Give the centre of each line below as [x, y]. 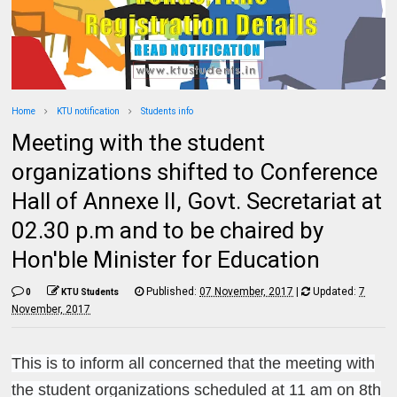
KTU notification [89, 111]
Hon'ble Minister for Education [166, 259]
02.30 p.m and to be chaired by [168, 230]
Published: [172, 291]
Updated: [335, 291]
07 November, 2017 [247, 291]
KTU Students [90, 292]
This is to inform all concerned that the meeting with [194, 363]
